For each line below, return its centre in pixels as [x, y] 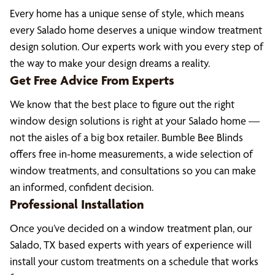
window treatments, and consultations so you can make [133, 170]
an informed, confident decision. [82, 187]
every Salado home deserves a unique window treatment [136, 30]
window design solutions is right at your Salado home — [135, 121]
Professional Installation [77, 204]
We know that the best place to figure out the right [122, 104]
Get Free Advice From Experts [92, 80]
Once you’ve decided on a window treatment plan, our [131, 228]
